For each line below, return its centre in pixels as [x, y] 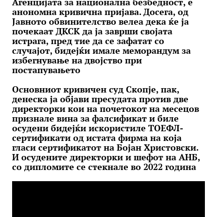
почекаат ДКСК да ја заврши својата [92, 31]
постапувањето [46, 70]
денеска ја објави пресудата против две [100, 99]
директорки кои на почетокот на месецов [106, 108]
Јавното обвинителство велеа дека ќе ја [101, 21]
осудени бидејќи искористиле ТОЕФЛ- [98, 128]
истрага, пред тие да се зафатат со [88, 41]
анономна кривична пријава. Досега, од [100, 12]
